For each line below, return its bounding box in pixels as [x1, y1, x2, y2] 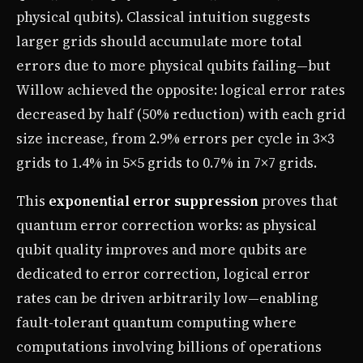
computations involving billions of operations [16, 336, 322, 357]
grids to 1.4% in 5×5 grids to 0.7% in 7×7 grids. [16, 152, 317, 173]
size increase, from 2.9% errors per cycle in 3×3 [16, 128, 335, 148]
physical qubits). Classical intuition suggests [16, 6, 310, 27]
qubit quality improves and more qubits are [16, 239, 307, 259]
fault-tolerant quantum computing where [16, 312, 297, 332]
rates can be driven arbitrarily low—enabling [16, 288, 318, 308]
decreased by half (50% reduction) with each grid [16, 104, 345, 124]
